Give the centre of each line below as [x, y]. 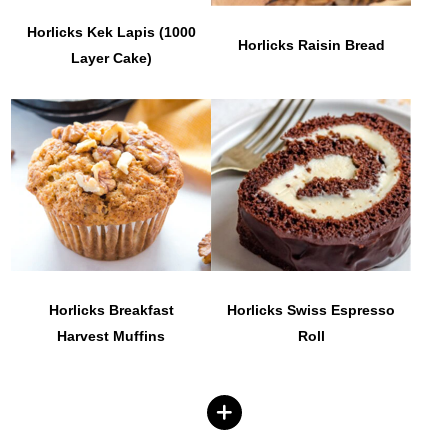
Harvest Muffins [111, 335]
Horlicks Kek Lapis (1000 [111, 31]
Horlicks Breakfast [111, 309]
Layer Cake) [111, 57]
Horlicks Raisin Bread [311, 44]
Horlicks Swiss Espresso [311, 309]
